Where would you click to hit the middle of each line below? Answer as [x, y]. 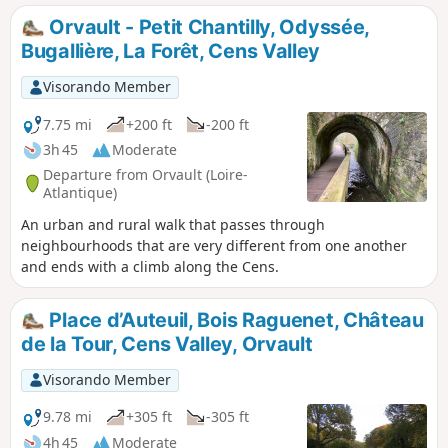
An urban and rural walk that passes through [173, 225]
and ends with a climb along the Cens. [150, 267]
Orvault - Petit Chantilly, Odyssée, [207, 27]
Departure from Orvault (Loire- [145, 174]
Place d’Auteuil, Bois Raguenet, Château [234, 320]
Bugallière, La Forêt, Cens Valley [171, 51]
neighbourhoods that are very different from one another [214, 246]
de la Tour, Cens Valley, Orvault [167, 343]
